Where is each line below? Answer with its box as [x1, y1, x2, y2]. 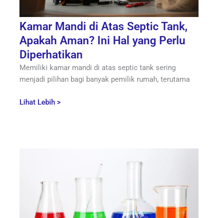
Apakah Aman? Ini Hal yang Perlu [19, 34, 185, 48]
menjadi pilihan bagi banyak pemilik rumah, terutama [19, 75, 190, 84]
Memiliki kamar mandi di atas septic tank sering [19, 63, 176, 73]
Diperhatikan [19, 48, 83, 62]
